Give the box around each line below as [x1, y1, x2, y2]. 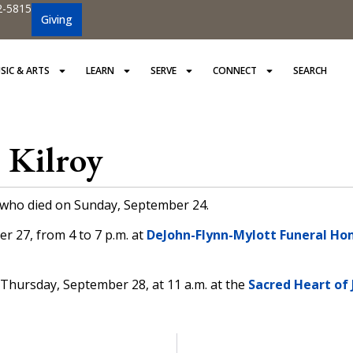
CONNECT [213, 64, 258, 77]
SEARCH [293, 64, 328, 77]
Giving [41, 12, 72, 27]
